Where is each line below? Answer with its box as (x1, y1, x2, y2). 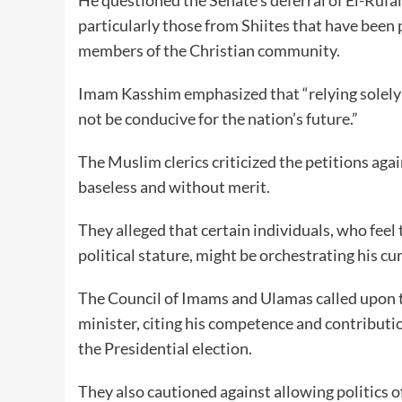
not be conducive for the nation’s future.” (78, 108, 358, 128)
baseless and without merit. (78, 176, 270, 197)
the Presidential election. (78, 337, 252, 358)
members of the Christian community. (78, 39, 340, 60)
